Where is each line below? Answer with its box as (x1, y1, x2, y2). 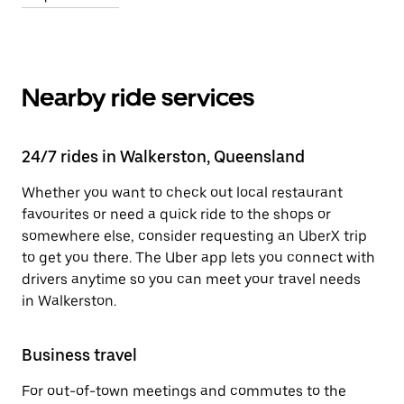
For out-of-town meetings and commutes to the (22, 382, 346, 399)
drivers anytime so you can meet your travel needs (22, 271, 361, 288)
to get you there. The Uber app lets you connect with (22, 249, 375, 266)
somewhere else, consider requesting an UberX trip (22, 227, 367, 244)
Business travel (22, 345, 137, 364)
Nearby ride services (22, 82, 254, 113)
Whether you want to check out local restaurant (22, 184, 343, 201)
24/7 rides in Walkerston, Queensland (22, 147, 305, 166)
